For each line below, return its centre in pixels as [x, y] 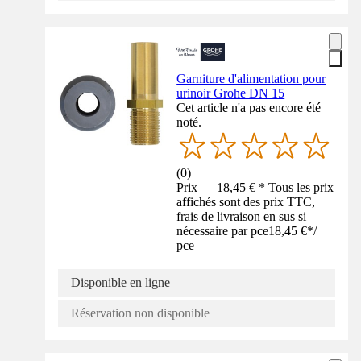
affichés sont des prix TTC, [246, 201]
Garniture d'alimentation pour [251, 78]
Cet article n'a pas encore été [249, 107]
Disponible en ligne [120, 282]
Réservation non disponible [140, 313]
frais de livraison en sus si [242, 216]
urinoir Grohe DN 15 [231, 93]
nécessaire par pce [223, 230]
